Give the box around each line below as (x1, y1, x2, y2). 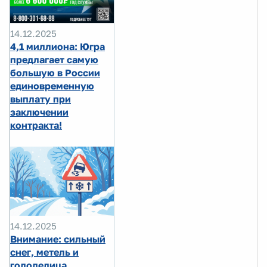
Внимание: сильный (10, 232, 105, 245)
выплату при (10, 92, 71, 105)
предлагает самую (10, 53, 98, 66)
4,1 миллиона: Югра (10, 40, 105, 52)
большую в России (10, 66, 100, 79)
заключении (10, 105, 69, 118)
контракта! (10, 119, 62, 131)
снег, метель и (10, 246, 79, 258)
